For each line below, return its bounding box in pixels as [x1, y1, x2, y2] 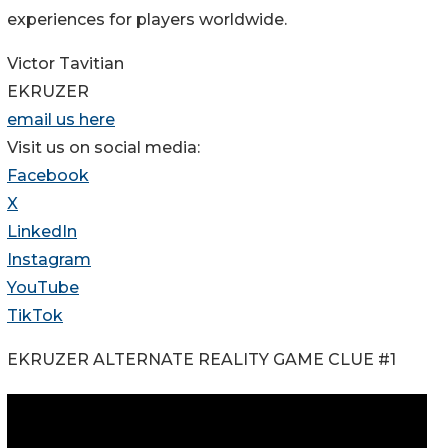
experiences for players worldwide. [7, 10, 287, 30]
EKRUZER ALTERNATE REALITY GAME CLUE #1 [7, 350, 396, 370]
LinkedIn [7, 222, 77, 242]
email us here [7, 110, 115, 130]
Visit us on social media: [7, 138, 200, 158]
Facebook [7, 166, 89, 186]
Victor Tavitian [7, 54, 124, 74]
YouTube [7, 278, 79, 298]
